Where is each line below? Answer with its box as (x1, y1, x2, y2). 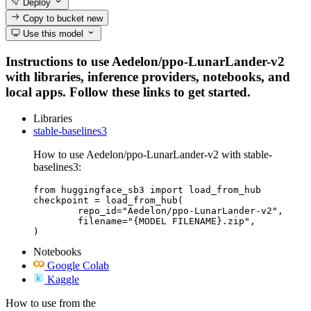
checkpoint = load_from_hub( (33, 195, 183, 206)
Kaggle (47, 274, 79, 286)
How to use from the (6, 297, 96, 310)
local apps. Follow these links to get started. (6, 84, 251, 99)
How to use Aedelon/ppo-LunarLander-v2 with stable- (33, 149, 272, 161)
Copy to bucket (20, 12, 87, 24)
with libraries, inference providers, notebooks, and (6, 69, 290, 84)
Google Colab (47, 260, 109, 272)
